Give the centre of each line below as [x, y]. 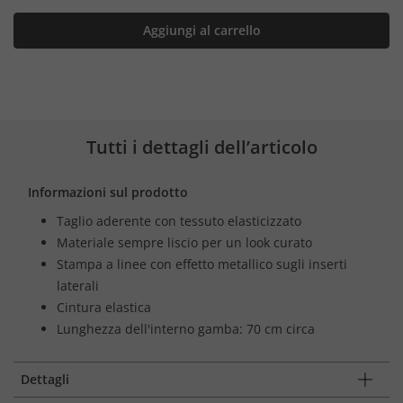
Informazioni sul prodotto [108, 192]
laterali [78, 285]
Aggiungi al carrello [201, 30]
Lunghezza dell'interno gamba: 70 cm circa [186, 328]
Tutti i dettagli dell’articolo [201, 147]
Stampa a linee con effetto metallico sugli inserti [202, 264]
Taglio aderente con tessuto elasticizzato [179, 220]
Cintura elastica [104, 307]
